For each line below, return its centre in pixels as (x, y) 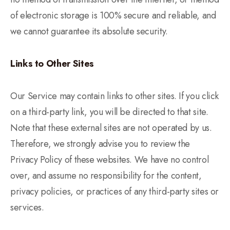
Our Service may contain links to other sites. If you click (115, 96)
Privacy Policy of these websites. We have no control (110, 160)
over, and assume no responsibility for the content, (106, 176)
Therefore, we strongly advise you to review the (100, 144)
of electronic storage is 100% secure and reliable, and (113, 15)
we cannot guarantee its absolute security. (89, 31)
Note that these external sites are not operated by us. (111, 128)
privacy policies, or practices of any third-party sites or (115, 191)
